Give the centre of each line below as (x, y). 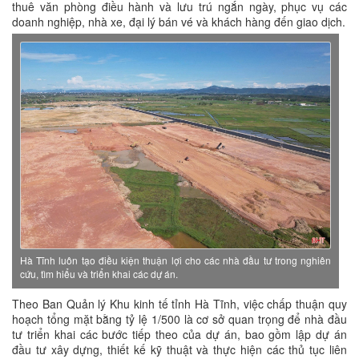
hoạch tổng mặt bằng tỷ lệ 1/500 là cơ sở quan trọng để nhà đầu (179, 319)
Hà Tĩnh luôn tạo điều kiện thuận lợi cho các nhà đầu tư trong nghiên (175, 260)
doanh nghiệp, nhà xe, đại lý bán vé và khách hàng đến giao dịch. (179, 21)
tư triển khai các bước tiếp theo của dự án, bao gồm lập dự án (179, 334)
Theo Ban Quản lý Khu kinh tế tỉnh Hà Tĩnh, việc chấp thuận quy (179, 303)
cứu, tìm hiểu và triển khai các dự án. (99, 273)
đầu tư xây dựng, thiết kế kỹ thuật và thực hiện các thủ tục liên (179, 349)
